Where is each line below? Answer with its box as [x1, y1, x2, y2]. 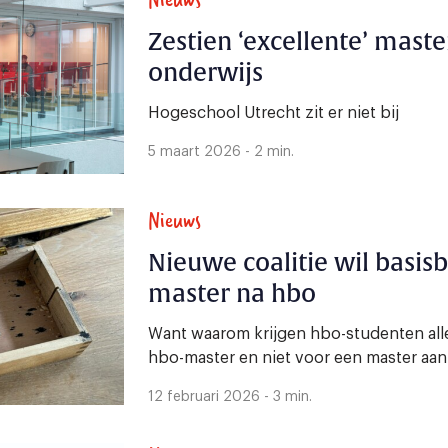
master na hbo [148, 279, 316, 310]
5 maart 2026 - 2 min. [148, 145, 294, 160]
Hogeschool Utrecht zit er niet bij [148, 105, 399, 122]
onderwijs [148, 58, 263, 89]
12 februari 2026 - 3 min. [148, 390, 312, 405]
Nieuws [148, 202, 201, 238]
